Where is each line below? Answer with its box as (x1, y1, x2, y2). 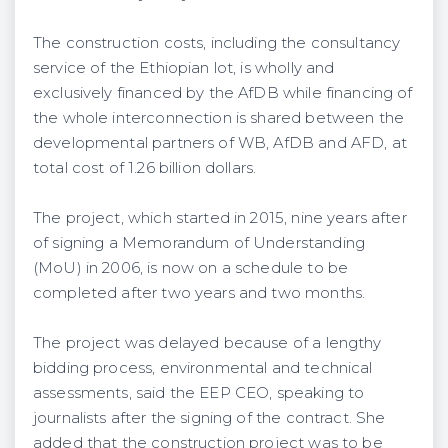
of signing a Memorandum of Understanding (33, 233, 365, 252)
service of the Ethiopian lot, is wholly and (33, 58, 335, 77)
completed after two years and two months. (33, 283, 366, 302)
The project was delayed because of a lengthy (33, 333, 382, 352)
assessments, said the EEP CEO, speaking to (33, 383, 365, 402)
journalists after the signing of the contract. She (33, 408, 386, 427)
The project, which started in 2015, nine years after (33, 208, 407, 227)
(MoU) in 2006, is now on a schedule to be (33, 258, 349, 277)
